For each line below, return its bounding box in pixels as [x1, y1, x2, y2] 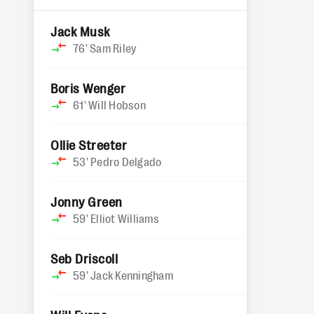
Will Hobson [88, 97, 146, 111]
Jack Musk [50, 23, 110, 39]
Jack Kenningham [90, 268, 173, 282]
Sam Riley [90, 41, 137, 55]
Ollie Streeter [50, 137, 128, 152]
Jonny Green [50, 193, 123, 209]
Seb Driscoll [50, 250, 118, 266]
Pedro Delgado [90, 154, 162, 168]
